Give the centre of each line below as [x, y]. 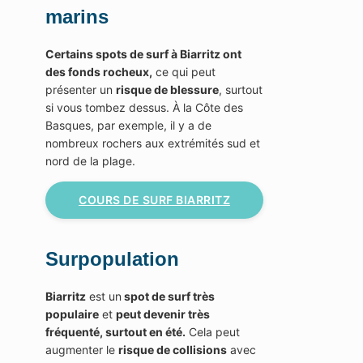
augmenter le [82, 349]
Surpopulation [112, 258]
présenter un [81, 89]
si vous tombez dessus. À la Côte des [144, 107]
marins [77, 16]
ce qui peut [184, 71]
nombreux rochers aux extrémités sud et [153, 143]
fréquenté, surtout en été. [115, 331]
